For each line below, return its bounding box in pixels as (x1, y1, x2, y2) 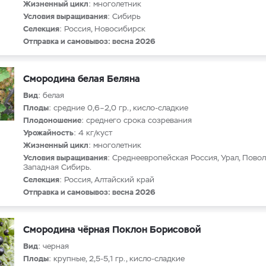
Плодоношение (23, 115, 81, 125)
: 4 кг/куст (74, 128, 112, 138)
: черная (38, 241, 69, 251)
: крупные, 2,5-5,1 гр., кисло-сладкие (49, 254, 185, 264)
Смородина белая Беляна (23, 72, 140, 85)
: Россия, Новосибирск (59, 24, 145, 34)
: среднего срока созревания (81, 115, 192, 125)
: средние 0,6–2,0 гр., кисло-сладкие (49, 103, 188, 113)
